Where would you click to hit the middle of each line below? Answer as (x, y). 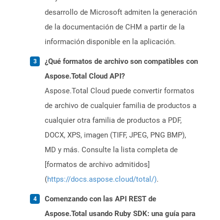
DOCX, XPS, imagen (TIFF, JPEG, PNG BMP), (115, 135)
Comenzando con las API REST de (100, 199)
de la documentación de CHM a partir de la (115, 27)
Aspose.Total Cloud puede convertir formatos (120, 91)
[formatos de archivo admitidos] (97, 165)
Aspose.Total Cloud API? (85, 76)
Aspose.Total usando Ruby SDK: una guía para (120, 214)
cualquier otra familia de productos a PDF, (113, 121)
